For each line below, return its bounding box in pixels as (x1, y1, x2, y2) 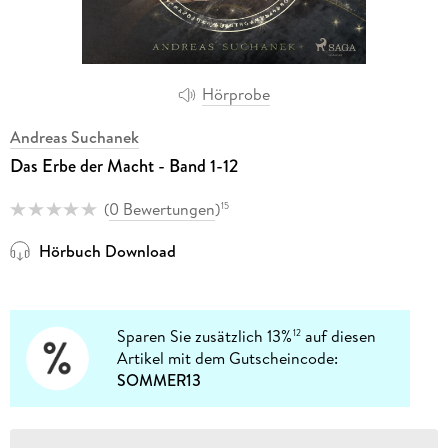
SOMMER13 (117, 369, 202, 392)
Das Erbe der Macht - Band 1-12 (9, 152, 238, 179)
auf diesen (301, 325, 377, 348)
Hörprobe (202, 83, 270, 106)
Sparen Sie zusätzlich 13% (117, 325, 293, 348)
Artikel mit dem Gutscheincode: (117, 347, 339, 370)
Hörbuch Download (38, 240, 176, 263)
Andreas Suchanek (9, 125, 139, 148)
